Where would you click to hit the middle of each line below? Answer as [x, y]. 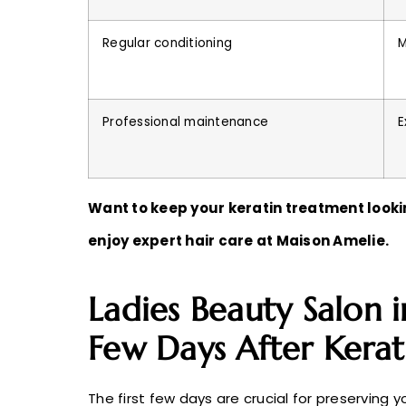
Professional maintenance [185, 122]
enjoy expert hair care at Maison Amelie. [240, 241]
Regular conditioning [167, 43]
